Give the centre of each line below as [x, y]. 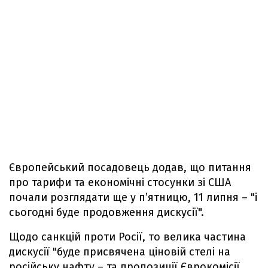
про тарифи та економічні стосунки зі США [120, 182]
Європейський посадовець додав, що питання [130, 167]
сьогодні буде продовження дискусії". [106, 212]
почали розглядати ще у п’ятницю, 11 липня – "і [133, 197]
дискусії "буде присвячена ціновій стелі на [120, 252]
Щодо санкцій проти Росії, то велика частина [127, 237]
